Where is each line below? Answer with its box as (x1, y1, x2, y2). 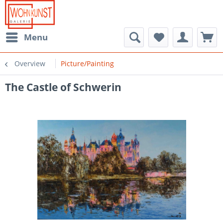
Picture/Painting (61, 59, 114, 68)
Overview (14, 59, 45, 68)
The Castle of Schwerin (5, 80, 121, 94)
